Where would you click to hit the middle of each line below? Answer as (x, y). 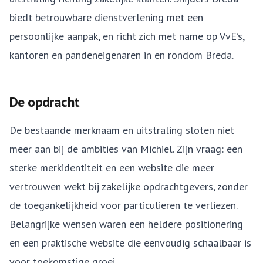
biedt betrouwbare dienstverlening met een (106, 17)
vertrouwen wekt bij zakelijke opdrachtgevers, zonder (129, 186)
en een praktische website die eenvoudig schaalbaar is (130, 243)
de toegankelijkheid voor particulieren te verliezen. (123, 205)
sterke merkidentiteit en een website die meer (112, 168)
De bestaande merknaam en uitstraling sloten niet (122, 130)
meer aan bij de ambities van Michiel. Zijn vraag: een (126, 149)
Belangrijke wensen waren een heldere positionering (126, 224)
